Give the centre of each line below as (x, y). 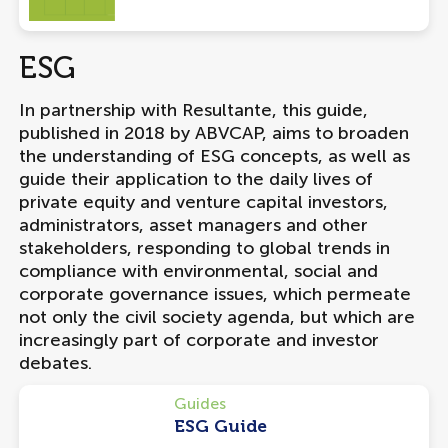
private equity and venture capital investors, (203, 202)
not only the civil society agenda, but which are (216, 317)
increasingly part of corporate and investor (198, 340)
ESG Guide (220, 426)
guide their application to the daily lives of (195, 179)
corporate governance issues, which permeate (214, 294)
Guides (199, 403)
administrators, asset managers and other (193, 225)
